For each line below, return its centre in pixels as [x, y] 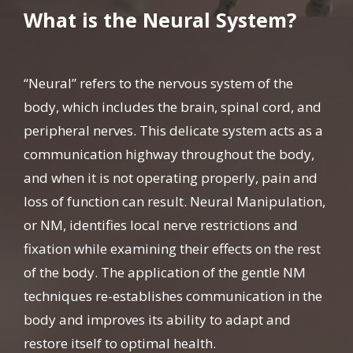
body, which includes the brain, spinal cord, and [173, 107]
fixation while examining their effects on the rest [172, 249]
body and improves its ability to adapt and [157, 320]
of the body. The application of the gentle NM [165, 272]
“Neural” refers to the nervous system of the [158, 83]
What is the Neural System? [160, 20]
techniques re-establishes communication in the [173, 296]
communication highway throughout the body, [169, 154]
